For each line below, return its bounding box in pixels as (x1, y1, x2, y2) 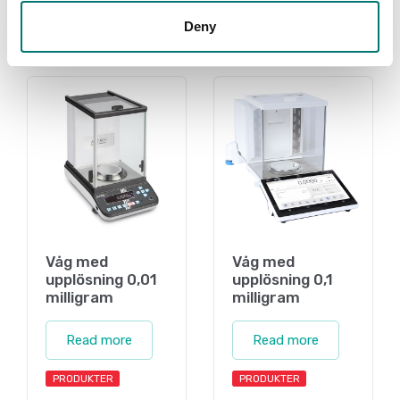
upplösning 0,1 (232, 270, 333, 288)
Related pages (27, 41, 160, 64)
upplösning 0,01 (46, 270, 157, 288)
